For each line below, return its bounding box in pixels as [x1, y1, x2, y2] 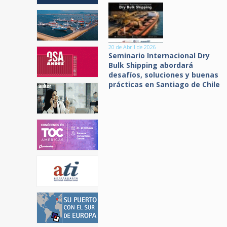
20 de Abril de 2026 [108, 43, 156, 51]
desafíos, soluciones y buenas [108, 70, 218, 80]
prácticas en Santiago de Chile [108, 80, 220, 89]
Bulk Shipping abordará [108, 60, 193, 70]
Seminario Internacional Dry [108, 51, 210, 60]
